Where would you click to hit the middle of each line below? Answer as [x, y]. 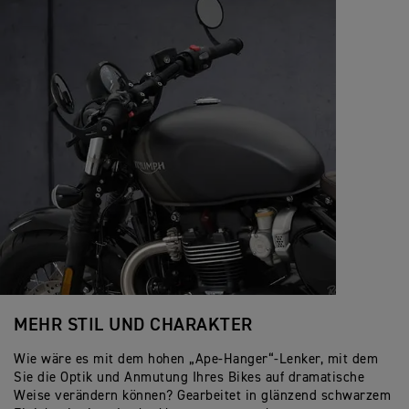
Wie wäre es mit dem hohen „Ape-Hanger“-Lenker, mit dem [196, 359]
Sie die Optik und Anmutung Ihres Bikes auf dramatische [189, 377]
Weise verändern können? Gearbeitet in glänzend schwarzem [202, 395]
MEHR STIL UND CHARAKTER [133, 325]
